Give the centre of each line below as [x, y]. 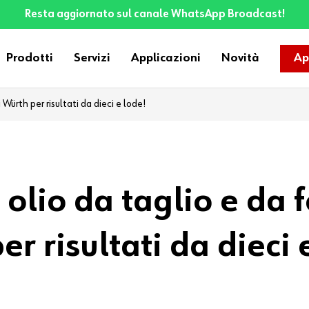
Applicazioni [166, 58]
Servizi [92, 58]
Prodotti [30, 58]
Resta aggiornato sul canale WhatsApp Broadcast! [154, 14]
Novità [240, 58]
